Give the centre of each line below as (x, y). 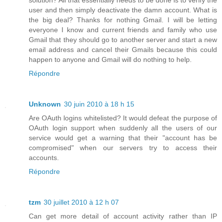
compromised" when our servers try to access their (123, 147)
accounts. (44, 157)
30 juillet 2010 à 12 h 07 (81, 202)
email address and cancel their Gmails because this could (123, 49)
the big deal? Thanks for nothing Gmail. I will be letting (123, 20)
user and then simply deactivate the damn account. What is (123, 10)
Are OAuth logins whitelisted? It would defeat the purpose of (123, 118)
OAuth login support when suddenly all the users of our (123, 128)
